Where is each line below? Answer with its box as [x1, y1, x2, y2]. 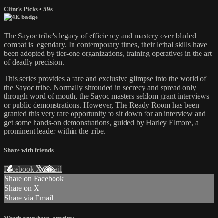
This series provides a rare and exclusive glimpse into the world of [4, 74, 206, 83]
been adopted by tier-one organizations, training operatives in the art [4, 49, 212, 58]
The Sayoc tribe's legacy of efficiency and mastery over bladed [4, 32, 196, 40]
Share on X [4, 184, 39, 193]
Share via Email [4, 194, 53, 202]
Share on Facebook [4, 174, 64, 183]
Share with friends [4, 146, 54, 154]
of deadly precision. [4, 58, 64, 67]
